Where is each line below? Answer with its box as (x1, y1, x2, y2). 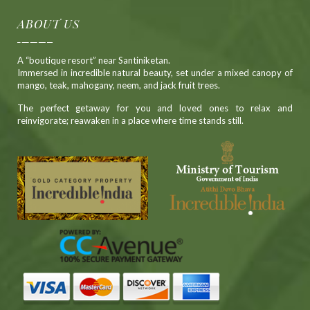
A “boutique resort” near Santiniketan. (17, 54, 170, 66)
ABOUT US (17, 15, 80, 31)
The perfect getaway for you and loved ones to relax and (17, 102, 293, 113)
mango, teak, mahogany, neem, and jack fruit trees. (17, 79, 220, 91)
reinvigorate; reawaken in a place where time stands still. (17, 114, 244, 126)
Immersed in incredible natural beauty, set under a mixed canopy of (17, 66, 293, 78)
